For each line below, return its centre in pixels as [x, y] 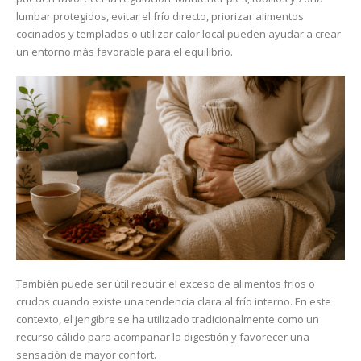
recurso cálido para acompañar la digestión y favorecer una [163, 337]
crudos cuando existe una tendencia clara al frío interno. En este [174, 302]
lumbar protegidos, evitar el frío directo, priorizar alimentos [160, 17]
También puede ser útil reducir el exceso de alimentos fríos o [166, 284]
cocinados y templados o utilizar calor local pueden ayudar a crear [178, 34]
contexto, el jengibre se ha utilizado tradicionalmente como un [168, 320]
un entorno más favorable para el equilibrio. [124, 52]
